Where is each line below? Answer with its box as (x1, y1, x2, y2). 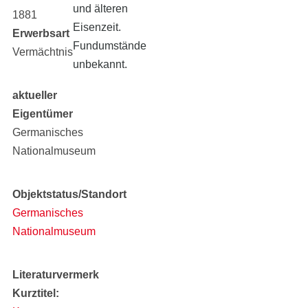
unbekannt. (73, 58, 128, 70)
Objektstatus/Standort (12, 188, 126, 200)
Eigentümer (12, 108, 73, 120)
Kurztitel (12, 287, 56, 299)
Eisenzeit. (73, 21, 122, 33)
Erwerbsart (12, 27, 69, 39)
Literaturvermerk (12, 269, 99, 280)
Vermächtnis (12, 46, 73, 58)
